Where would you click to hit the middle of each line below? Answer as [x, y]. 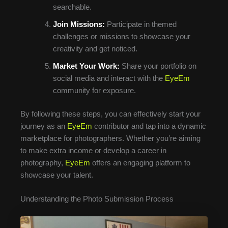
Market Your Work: [86, 66]
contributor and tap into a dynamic [149, 126]
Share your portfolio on [158, 66]
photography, [43, 163]
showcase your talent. [57, 175]
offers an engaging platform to [140, 163]
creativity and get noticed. [95, 49]
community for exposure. [94, 90]
